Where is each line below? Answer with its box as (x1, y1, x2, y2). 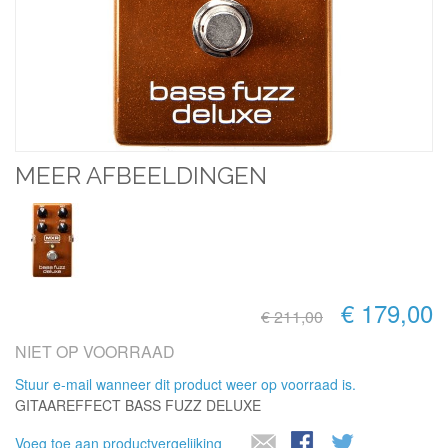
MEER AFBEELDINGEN (15, 161, 267, 190)
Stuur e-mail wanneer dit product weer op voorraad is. (15, 374, 356, 394)
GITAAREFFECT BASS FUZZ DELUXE (15, 395, 261, 415)
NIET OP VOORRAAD (15, 340, 175, 363)
